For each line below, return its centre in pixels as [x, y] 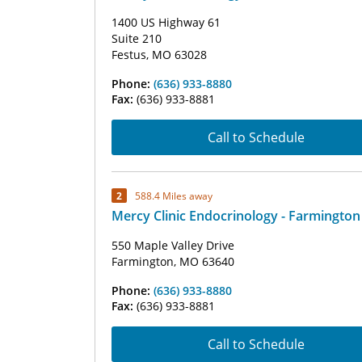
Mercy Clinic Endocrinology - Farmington [236, 216]
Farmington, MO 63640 [173, 261]
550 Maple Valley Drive [173, 245]
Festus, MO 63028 [159, 55]
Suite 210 [137, 38]
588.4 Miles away [174, 196]
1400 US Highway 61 [166, 22]
